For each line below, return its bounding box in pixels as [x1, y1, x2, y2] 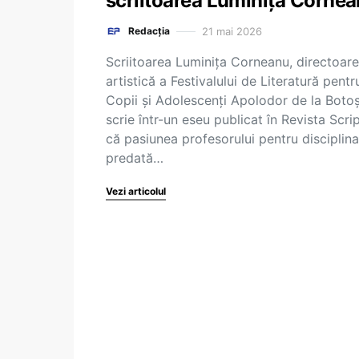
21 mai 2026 [202, 24, 262, 38]
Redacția [128, 25, 170, 37]
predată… [106, 150, 163, 166]
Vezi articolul [106, 185, 166, 197]
